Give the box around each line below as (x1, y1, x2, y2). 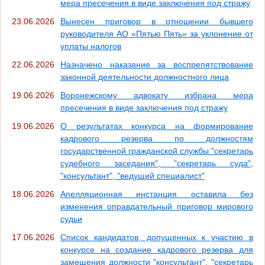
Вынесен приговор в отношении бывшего (60, 17, 253, 27)
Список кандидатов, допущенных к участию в (60, 232, 253, 243)
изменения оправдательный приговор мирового (60, 202, 253, 212)
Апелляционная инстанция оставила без (60, 189, 253, 199)
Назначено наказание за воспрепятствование (60, 60, 253, 70)
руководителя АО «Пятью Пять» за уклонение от (60, 29, 253, 39)
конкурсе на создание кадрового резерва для (60, 245, 253, 255)
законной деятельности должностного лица (60, 72, 229, 82)
